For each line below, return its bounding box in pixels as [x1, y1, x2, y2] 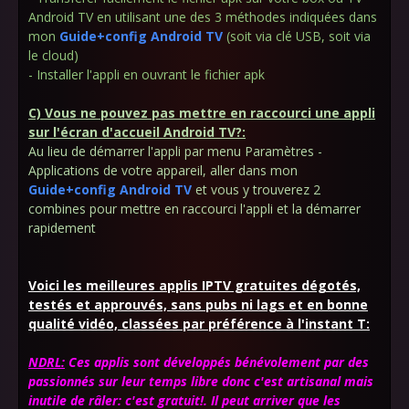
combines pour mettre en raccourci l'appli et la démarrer [28, 200, 361, 217]
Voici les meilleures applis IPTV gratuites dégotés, [28, 277, 361, 294]
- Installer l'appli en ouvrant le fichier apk [28, 66, 265, 83]
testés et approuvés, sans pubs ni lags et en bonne [28, 296, 368, 313]
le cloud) [28, 47, 79, 64]
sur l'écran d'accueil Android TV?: [28, 123, 246, 141]
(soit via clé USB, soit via [226, 27, 371, 45]
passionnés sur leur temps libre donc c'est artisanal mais [28, 372, 373, 390]
